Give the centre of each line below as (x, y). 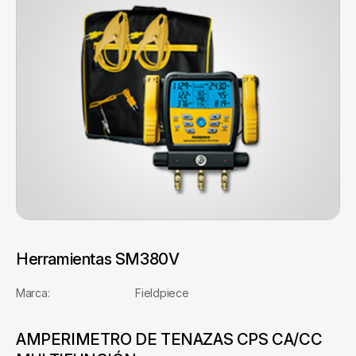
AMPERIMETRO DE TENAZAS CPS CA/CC (169, 339)
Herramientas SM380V (98, 259)
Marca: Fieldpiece (103, 292)
